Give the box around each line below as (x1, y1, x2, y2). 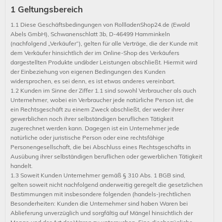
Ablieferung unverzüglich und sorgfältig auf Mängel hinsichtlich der (10, 209, 193, 217)
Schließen (92, 46, 120, 53)
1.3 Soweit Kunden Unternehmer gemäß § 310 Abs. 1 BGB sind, (10, 171, 185, 179)
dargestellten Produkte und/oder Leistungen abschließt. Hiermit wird (10, 58, 197, 66)
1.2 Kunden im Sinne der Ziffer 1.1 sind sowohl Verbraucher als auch (10, 87, 196, 94)
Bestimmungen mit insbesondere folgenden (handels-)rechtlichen (10, 190, 191, 198)
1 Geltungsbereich (10, 4, 83, 14)
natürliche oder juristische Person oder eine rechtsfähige (10, 134, 165, 141)
